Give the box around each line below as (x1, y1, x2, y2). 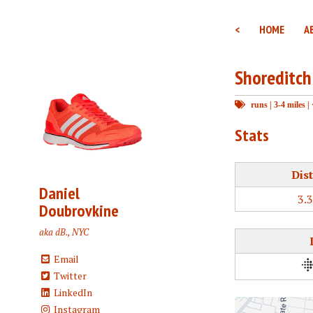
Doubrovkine (39, 200, 119, 222)
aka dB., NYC (39, 226, 89, 239)
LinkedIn (51, 286, 92, 300)
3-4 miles (274, 100, 305, 109)
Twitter (51, 269, 87, 283)
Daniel (39, 182, 80, 205)
